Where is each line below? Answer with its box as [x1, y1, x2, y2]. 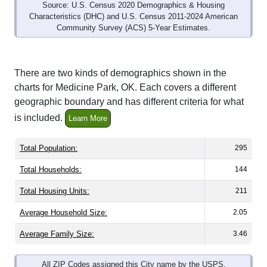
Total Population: [20, 144, 77, 153]
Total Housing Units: [20, 187, 89, 196]
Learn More [69, 114, 107, 123]
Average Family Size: [20, 229, 94, 239]
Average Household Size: [20, 208, 107, 218]
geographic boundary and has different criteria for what [14, 97, 244, 107]
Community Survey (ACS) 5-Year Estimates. [57, 23, 210, 33]
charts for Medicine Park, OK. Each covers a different [14, 82, 236, 93]
